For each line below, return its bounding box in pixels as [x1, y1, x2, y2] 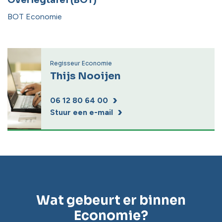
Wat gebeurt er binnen [36, 192, 186, 209]
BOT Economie [7, 11, 62, 21]
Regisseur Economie [50, 59, 112, 67]
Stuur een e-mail [50, 107, 113, 117]
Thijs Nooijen [50, 69, 120, 82]
